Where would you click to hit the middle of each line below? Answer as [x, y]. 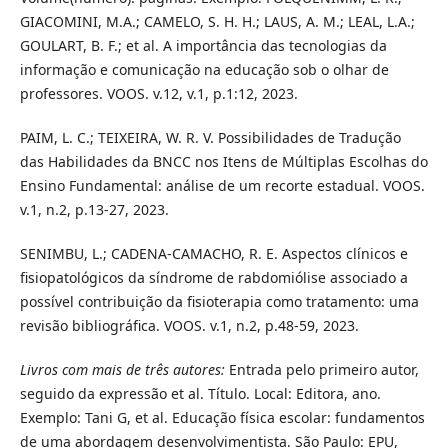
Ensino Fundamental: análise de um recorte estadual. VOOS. [222, 186]
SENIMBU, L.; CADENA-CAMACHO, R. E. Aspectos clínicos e [213, 254]
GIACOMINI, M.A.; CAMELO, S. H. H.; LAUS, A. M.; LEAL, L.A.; [217, 22]
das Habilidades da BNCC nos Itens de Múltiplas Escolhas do [223, 162]
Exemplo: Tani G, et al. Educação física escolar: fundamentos [222, 418]
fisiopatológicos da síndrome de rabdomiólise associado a [213, 278]
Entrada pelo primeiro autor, [321, 370]
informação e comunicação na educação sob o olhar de [204, 70]
